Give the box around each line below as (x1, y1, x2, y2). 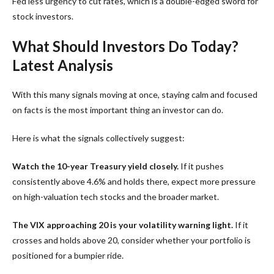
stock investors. (12, 10, 73, 21)
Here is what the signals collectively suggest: (12, 132, 185, 143)
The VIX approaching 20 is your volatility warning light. (12, 219, 233, 230)
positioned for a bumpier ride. (12, 250, 124, 261)
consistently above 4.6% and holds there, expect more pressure (12, 176, 256, 187)
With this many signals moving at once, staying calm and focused (12, 89, 257, 100)
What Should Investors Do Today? (12, 37, 239, 55)
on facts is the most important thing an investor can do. (12, 104, 223, 115)
